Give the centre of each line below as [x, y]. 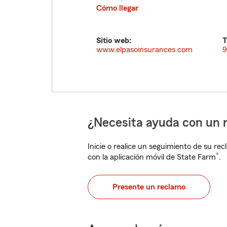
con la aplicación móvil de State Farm [152, 157]
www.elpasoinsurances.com [144, 50]
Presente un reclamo [149, 187]
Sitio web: [114, 41]
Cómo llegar [117, 8]
